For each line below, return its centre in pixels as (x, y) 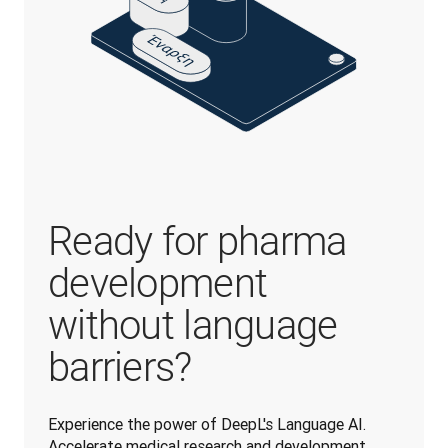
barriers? (120, 367)
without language (193, 325)
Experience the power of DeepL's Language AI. (207, 423)
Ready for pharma (197, 241)
